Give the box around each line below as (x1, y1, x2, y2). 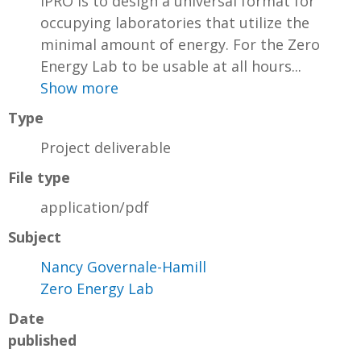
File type (8, 168, 70, 188)
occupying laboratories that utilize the (40, 13, 309, 33)
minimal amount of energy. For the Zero (40, 35, 320, 55)
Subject (8, 227, 61, 247)
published (8, 330, 77, 351)
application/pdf (40, 197, 149, 218)
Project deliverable (40, 138, 171, 158)
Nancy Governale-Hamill (40, 257, 206, 277)
